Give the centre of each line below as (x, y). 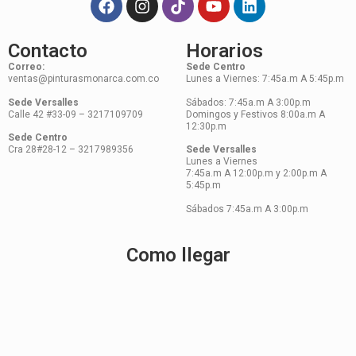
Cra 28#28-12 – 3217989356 (71, 150)
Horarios (224, 51)
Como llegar (178, 255)
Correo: (26, 67)
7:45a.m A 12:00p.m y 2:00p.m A (256, 174)
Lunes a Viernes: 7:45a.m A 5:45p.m (265, 79)
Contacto (48, 51)
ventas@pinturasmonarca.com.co (83, 79)
